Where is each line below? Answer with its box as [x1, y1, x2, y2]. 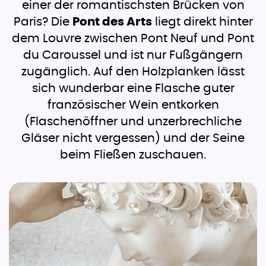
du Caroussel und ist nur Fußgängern [23, 49, 243, 61]
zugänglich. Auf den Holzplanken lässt [21, 65, 245, 78]
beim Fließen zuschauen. [60, 148, 206, 161]
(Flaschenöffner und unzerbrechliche [24, 115, 242, 128]
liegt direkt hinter [151, 15, 253, 28]
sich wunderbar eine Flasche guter [31, 82, 235, 94]
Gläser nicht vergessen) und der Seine [21, 132, 245, 144]
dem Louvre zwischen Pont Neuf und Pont [12, 32, 254, 45]
